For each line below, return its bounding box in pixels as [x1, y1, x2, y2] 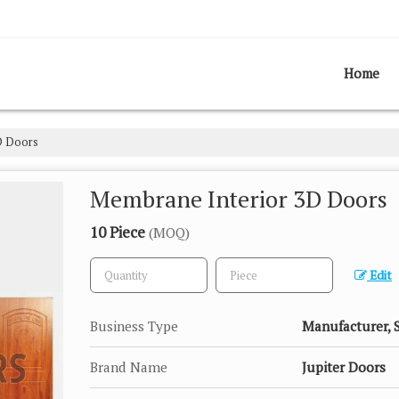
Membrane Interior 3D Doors [90, 183, 387, 214]
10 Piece [90, 222, 149, 242]
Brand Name [90, 358, 167, 376]
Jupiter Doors [302, 358, 386, 376]
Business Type [90, 317, 178, 335]
